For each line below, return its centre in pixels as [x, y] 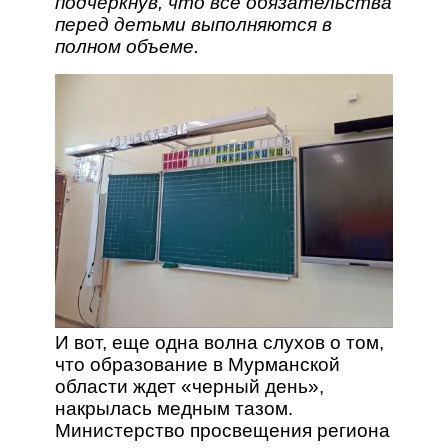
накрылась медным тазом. [173, 408]
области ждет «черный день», [189, 386]
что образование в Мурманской [197, 364]
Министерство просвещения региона [222, 430]
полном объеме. [126, 46]
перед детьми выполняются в [193, 24]
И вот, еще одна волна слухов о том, [219, 342]
